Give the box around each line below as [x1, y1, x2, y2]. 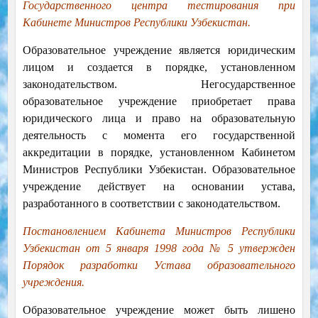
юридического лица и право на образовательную [22, 112, 296, 125]
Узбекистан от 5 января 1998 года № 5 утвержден [22, 242, 296, 255]
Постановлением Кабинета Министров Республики [22, 225, 296, 238]
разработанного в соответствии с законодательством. [22, 197, 280, 210]
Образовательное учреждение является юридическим [22, 44, 296, 57]
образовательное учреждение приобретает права [22, 95, 296, 108]
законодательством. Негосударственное [22, 78, 296, 91]
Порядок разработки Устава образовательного [22, 259, 296, 272]
